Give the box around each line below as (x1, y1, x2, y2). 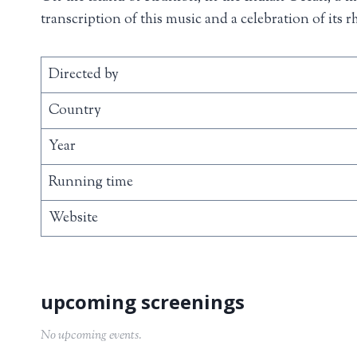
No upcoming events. (41, 326, 142, 345)
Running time (48, 171, 133, 192)
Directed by (48, 64, 119, 84)
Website (48, 207, 98, 228)
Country (48, 100, 101, 120)
